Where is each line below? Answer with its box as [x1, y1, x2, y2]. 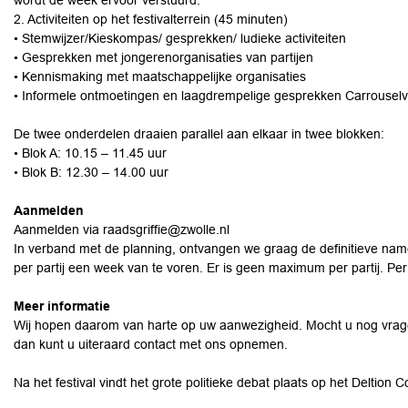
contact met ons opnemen [134, 337, 284, 352]
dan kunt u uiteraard [14, 337, 134, 352]
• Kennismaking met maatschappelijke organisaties [14, 69, 306, 84]
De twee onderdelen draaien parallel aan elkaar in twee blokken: [14, 127, 384, 141]
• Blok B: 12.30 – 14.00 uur [14, 165, 168, 179]
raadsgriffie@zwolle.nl [103, 222, 229, 237]
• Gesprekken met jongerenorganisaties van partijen [14, 50, 313, 65]
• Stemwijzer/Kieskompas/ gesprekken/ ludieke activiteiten [14, 31, 346, 46]
